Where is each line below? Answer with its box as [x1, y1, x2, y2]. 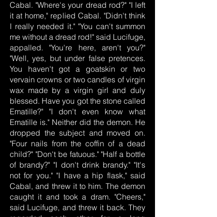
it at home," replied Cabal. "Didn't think [10, 11, 145, 20]
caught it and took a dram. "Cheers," [10, 192, 145, 201]
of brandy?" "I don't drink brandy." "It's [10, 160, 145, 170]
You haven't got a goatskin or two [10, 64, 145, 74]
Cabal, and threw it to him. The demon [10, 181, 145, 191]
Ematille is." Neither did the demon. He [10, 117, 145, 127]
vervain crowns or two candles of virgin [10, 75, 145, 84]
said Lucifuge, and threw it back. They [10, 202, 145, 212]
